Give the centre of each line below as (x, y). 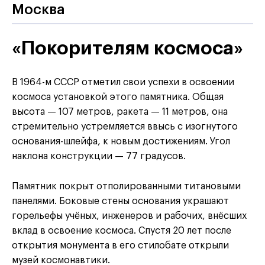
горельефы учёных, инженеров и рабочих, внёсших (129, 216)
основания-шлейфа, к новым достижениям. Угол (121, 142)
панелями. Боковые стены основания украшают (120, 201)
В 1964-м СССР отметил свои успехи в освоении (123, 83)
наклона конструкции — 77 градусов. (99, 156)
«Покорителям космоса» (127, 49)
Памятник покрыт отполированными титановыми (126, 187)
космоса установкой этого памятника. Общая (118, 97)
